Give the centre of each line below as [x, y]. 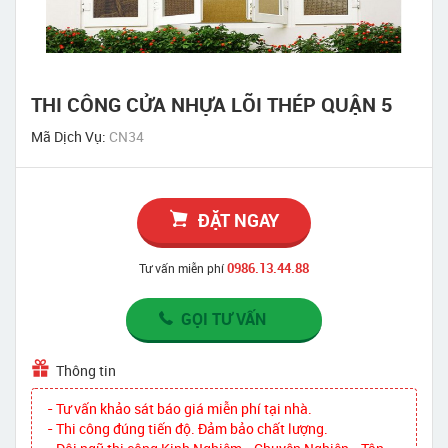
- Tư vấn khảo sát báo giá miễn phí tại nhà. [179, 408]
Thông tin [86, 370]
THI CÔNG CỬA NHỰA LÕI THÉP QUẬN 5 [211, 104]
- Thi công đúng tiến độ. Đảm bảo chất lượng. [187, 428]
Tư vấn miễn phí [181, 267]
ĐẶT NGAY [238, 219]
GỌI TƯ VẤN [223, 318]
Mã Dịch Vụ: [70, 136]
